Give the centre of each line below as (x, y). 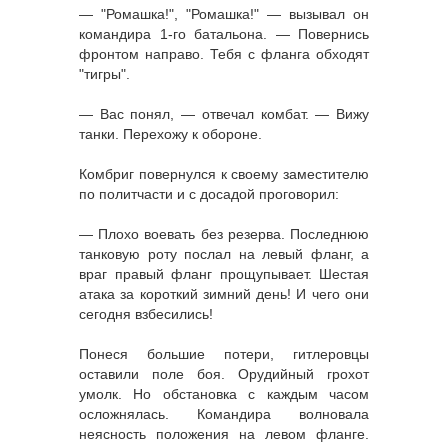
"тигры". (104, 73)
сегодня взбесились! (146, 313)
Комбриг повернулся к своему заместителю (224, 173)
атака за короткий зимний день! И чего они (224, 293)
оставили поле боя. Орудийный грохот (224, 373)
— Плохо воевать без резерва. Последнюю (224, 233)
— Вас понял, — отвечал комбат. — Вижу (224, 113)
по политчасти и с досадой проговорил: (209, 193)
